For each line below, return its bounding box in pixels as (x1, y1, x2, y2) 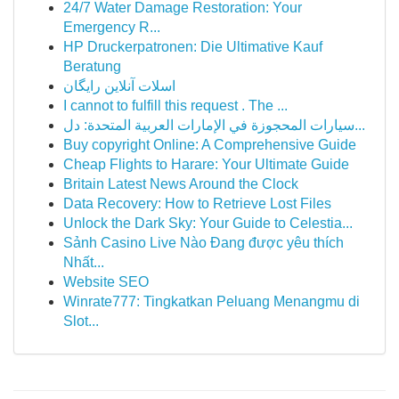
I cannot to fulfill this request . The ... (63, 98, 288, 113)
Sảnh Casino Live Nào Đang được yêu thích (63, 235, 344, 250)
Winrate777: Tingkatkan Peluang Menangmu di (63, 294, 360, 309)
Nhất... (63, 255, 104, 270)
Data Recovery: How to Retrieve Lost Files (63, 196, 331, 211)
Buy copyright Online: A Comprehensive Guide (63, 137, 356, 152)
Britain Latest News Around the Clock (63, 176, 298, 191)
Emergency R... (63, 20, 160, 35)
